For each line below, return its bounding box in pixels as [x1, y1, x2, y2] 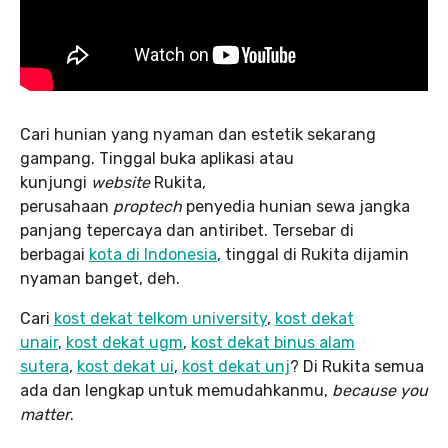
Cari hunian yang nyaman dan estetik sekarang [20, 124, 376, 144]
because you [332, 380, 428, 400]
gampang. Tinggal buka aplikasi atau [20, 148, 294, 168]
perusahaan [20, 196, 113, 216]
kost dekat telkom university [54, 308, 267, 328]
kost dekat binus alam [191, 332, 355, 352]
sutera [20, 356, 69, 376]
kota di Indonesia [89, 244, 217, 264]
